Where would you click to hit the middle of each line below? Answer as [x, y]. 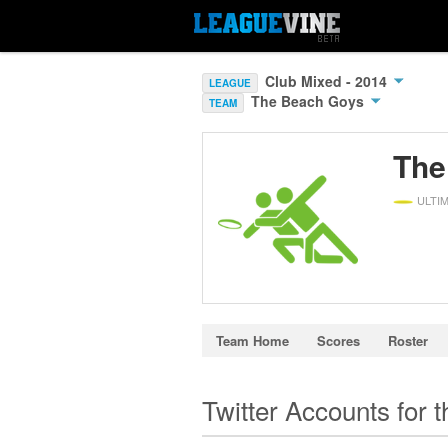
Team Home [252, 340]
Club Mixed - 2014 [328, 81]
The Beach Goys [309, 101]
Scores [338, 340]
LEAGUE [230, 83]
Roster [408, 340]
